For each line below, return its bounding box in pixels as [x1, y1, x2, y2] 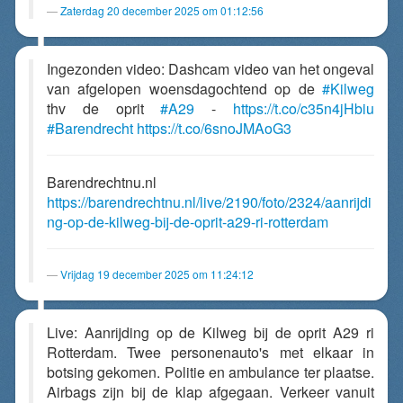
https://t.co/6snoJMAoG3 [137, 118, 291, 139]
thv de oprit [47, 98, 161, 119]
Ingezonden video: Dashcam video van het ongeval [47, 58, 374, 79]
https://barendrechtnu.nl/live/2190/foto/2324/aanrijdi [47, 192, 372, 212]
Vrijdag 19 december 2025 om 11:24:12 [60, 266, 254, 282]
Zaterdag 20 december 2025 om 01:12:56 [60, 3, 264, 18]
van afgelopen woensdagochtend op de [47, 78, 322, 99]
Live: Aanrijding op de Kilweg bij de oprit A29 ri [47, 322, 374, 343]
